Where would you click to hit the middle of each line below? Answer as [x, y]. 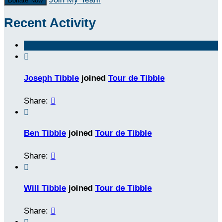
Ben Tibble [45, 133]
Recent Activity [50, 23]
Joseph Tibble [51, 78]
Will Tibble [45, 188]
